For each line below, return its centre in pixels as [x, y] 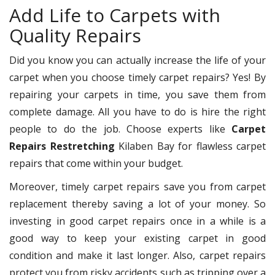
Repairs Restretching [62, 146]
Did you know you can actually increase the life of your [137, 60]
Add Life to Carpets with [115, 15]
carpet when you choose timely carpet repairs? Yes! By [137, 77]
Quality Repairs [75, 35]
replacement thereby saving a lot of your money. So [137, 203]
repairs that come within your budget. [99, 163]
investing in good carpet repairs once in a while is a [137, 221]
